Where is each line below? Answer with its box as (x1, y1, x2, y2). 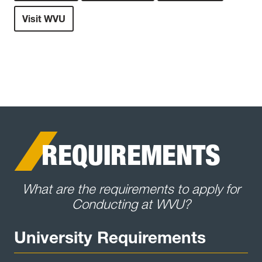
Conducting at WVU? (71, 196, 191, 213)
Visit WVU (22, 12, 65, 25)
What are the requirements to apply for (22, 181, 240, 198)
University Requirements (14, 227, 206, 248)
